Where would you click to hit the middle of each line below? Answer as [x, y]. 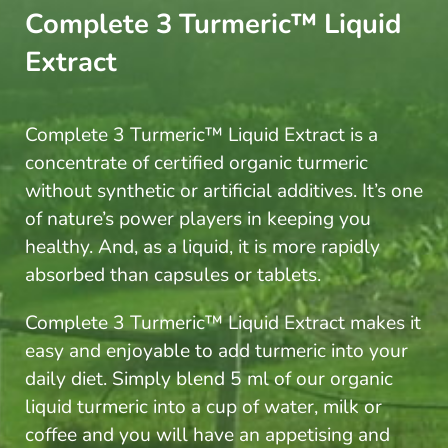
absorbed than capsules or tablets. [172, 275]
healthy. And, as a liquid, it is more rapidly [202, 247]
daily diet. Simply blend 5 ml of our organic [208, 379]
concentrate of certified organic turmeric [196, 163]
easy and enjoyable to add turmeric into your [216, 351]
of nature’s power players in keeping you [197, 219]
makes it [385, 323]
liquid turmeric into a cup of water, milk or [203, 407]
